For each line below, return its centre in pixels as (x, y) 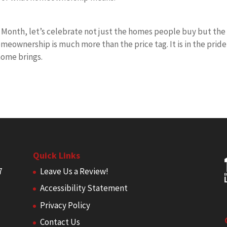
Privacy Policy (65, 205)
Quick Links (56, 155)
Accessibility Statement (84, 188)
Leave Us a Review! (74, 171)
